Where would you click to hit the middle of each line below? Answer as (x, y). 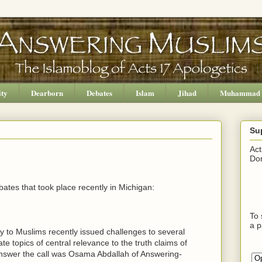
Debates (99, 92)
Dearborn (47, 92)
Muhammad (240, 92)
